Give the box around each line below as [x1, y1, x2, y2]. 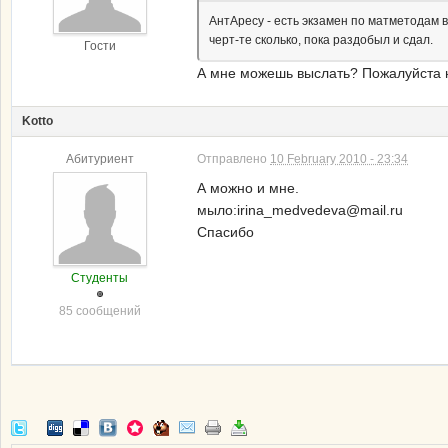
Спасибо [197, 223, 254, 240]
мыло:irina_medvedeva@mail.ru [197, 201, 403, 218]
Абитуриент [65, 151, 134, 166]
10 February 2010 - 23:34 [270, 151, 408, 166]
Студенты [71, 270, 128, 285]
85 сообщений [58, 303, 141, 318]
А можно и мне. [197, 179, 299, 196]
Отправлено [197, 151, 270, 166]
